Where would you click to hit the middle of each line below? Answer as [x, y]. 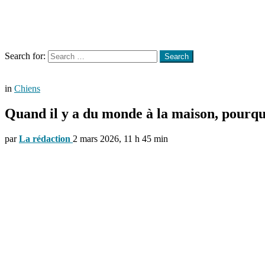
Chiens [27, 88]
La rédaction [45, 138]
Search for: [25, 56]
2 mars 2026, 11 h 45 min [120, 138]
